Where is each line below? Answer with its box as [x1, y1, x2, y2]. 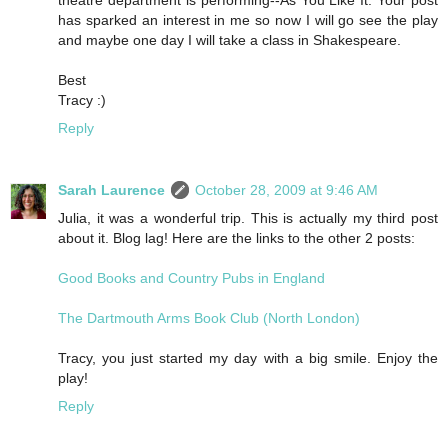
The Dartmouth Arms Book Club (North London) [58, 309, 360, 326]
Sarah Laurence [58, 181, 165, 198]
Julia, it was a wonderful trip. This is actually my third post [58, 209, 438, 226]
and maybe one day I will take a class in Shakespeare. [58, 32, 401, 48]
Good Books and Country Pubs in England [58, 269, 325, 286]
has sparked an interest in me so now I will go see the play [58, 12, 438, 28]
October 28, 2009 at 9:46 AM [195, 181, 378, 198]
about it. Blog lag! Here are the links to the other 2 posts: [58, 229, 415, 246]
